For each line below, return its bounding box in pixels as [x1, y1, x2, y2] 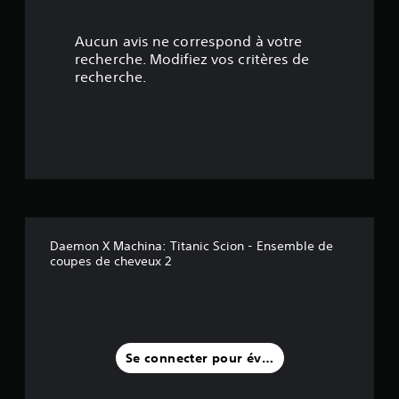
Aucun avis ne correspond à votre [75, 32, 303, 50]
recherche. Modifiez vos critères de [75, 50, 310, 68]
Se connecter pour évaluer [125, 349, 295, 366]
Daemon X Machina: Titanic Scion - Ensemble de [50, 238, 333, 254]
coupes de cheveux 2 [50, 253, 171, 269]
